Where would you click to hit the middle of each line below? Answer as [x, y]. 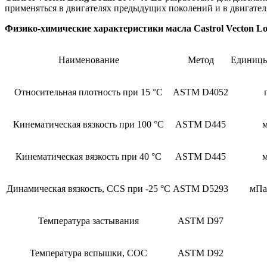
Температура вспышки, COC [89, 253]
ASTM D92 [201, 253]
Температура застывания [89, 221]
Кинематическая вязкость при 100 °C [89, 124]
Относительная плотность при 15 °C [89, 92]
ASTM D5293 [201, 188]
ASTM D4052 [201, 92]
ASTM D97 [201, 221]
